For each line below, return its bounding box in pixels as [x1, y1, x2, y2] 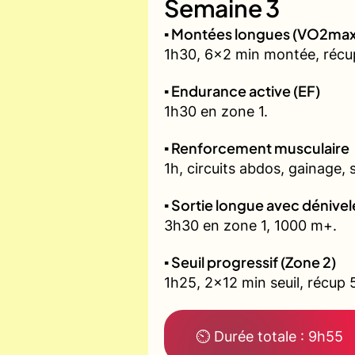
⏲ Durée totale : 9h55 [196, 328, 343, 345]
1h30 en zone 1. [164, 103, 268, 120]
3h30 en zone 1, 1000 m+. [164, 217, 337, 235]
